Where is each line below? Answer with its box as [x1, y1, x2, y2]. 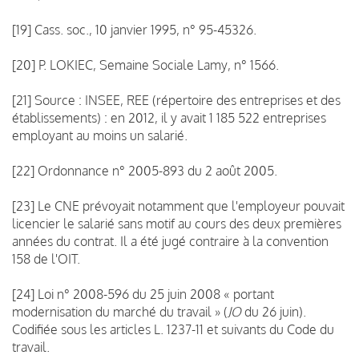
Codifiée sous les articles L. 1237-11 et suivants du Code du [12, 321, 334, 337]
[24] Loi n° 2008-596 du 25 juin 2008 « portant [12, 285, 274, 302]
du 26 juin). [241, 303, 306, 320]
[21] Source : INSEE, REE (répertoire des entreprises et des [12, 91, 341, 108]
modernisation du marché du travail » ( [12, 303, 228, 320]
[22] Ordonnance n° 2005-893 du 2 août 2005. [12, 162, 277, 179]
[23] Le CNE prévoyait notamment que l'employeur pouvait [12, 197, 345, 214]
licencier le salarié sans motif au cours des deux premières [12, 215, 341, 232]
